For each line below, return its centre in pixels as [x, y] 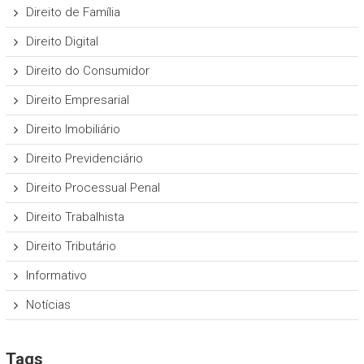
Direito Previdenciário [84, 159]
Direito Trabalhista [75, 217]
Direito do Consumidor [87, 71]
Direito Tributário [71, 247]
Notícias [48, 305]
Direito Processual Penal [93, 188]
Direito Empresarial [77, 100]
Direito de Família [73, 13]
